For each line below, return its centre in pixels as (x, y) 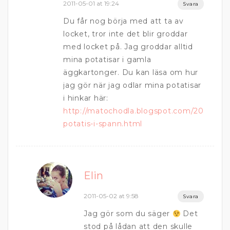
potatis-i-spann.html (103, 124)
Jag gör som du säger (128, 214)
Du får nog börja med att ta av (123, 21)
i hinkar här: (86, 98)
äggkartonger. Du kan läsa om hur (131, 73)
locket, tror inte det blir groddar (126, 34)
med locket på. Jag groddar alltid (128, 47)
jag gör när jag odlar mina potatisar (132, 85)
